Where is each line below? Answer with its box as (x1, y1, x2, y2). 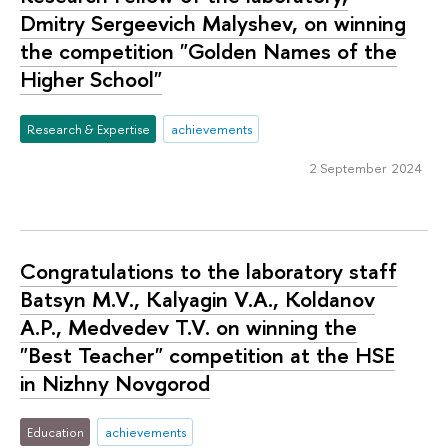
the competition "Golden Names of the (20, 36, 397, 67)
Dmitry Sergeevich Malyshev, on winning (20, 8, 406, 39)
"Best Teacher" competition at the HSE (20, 339, 395, 370)
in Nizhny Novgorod (20, 367, 210, 398)
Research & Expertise (26, 119, 150, 138)
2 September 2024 (309, 159, 422, 178)
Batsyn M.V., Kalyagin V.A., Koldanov (20, 283, 375, 314)
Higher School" (20, 64, 162, 95)
